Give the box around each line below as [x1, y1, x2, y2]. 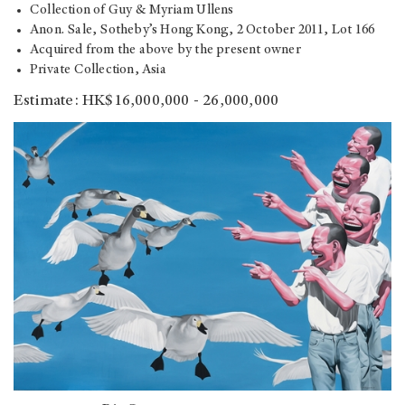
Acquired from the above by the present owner [30, 43, 301, 58]
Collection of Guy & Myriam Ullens [30, 4, 234, 18]
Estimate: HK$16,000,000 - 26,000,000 [14, 93, 279, 110]
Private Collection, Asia [30, 63, 166, 78]
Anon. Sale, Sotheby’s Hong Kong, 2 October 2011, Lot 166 [30, 24, 375, 38]
